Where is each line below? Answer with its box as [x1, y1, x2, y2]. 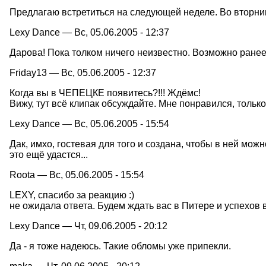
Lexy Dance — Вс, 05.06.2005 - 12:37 [9, 27, 169, 37]
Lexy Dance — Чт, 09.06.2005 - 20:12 [9, 220, 167, 231]
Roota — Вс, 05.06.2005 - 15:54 [9, 169, 144, 180]
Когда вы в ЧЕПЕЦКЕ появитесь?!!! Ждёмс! [9, 87, 201, 98]
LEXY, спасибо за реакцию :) [9, 189, 134, 200]
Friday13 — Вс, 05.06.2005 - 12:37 [9, 67, 156, 78]
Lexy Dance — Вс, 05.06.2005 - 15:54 [9, 118, 169, 129]
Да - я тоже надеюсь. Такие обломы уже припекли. [9, 240, 231, 251]
